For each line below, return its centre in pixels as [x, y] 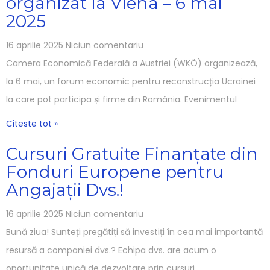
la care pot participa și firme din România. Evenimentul [121, 99]
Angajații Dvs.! [65, 190]
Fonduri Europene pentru [115, 171]
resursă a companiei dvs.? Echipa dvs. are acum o [111, 250]
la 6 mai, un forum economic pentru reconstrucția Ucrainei [131, 81]
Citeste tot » [32, 123]
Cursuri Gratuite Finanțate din [132, 153]
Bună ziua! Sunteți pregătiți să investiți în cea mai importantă [134, 232]
